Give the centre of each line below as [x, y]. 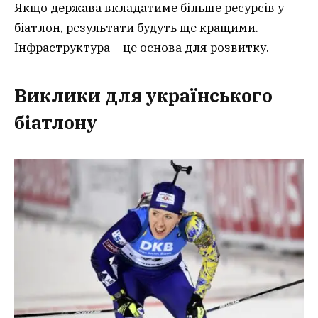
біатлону [56, 122]
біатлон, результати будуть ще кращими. [136, 28]
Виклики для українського [143, 95]
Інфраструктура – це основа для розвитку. [142, 48]
